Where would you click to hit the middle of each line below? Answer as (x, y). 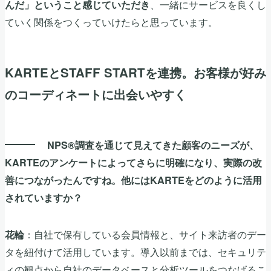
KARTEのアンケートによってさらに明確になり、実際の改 (133, 163)
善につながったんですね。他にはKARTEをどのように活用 (133, 180)
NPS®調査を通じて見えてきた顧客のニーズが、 (153, 145)
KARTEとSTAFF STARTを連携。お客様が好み (135, 73)
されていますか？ (44, 198)
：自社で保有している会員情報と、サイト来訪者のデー (145, 234)
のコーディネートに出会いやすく (96, 94)
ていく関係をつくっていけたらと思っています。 (111, 22)
